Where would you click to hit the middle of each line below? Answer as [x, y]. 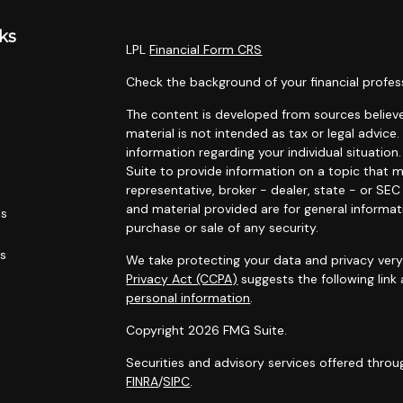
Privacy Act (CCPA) [182, 279]
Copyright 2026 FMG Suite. [207, 330]
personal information [188, 298]
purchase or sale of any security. [223, 228]
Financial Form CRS [206, 49]
